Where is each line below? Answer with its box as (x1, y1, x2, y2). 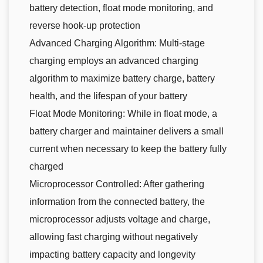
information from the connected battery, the (29, 196, 205, 207)
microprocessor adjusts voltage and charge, (29, 214, 210, 224)
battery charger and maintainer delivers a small (29, 126, 224, 136)
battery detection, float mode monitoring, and (29, 2, 213, 13)
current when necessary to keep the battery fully (29, 143, 227, 154)
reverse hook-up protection (29, 20, 140, 31)
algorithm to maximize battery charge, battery (29, 73, 215, 83)
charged (29, 161, 63, 171)
